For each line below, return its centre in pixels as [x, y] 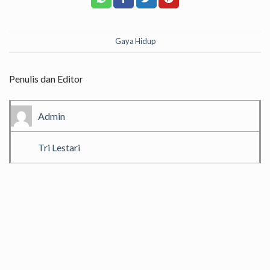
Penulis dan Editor [46, 79]
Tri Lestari [59, 148]
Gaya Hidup [135, 41]
